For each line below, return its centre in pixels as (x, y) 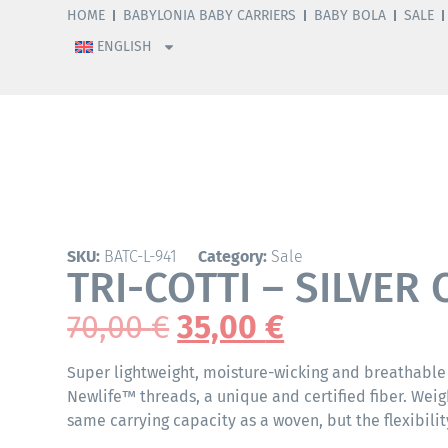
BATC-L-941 (141, 256)
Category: (233, 256)
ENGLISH (125, 46)
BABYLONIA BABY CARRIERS (210, 15)
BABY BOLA (350, 15)
